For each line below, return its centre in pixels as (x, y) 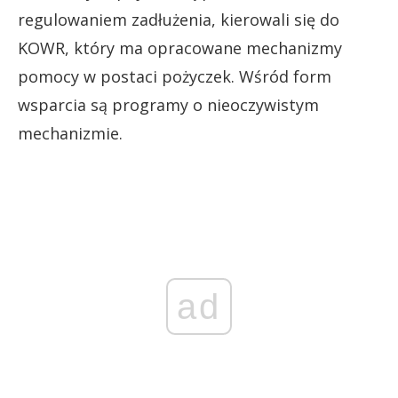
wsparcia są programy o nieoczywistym (168, 104)
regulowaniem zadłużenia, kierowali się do (179, 19)
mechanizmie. (70, 133)
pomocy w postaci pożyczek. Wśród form (175, 76)
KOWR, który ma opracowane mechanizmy (180, 48)
